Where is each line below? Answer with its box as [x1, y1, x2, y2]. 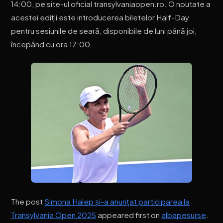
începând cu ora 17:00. [11, 39, 93, 49]
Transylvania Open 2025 [11, 210, 97, 220]
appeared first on [96, 210, 162, 220]
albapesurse [161, 210, 207, 220]
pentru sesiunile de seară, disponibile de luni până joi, [11, 25, 197, 35]
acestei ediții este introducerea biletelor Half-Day [11, 12, 190, 22]
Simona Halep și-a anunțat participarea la [44, 197, 190, 207]
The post [11, 197, 45, 207]
